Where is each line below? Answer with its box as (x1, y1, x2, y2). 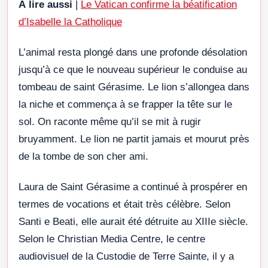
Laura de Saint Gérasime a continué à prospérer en (19, 181, 247, 193)
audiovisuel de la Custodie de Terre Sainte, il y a (19, 250, 234, 262)
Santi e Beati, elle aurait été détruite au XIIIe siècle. (19, 215, 248, 227)
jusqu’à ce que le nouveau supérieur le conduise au (19, 63, 247, 75)
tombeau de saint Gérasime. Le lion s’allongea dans (19, 81, 249, 93)
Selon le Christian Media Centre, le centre (19, 233, 205, 245)
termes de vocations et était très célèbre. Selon (19, 198, 230, 210)
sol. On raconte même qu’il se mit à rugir (19, 115, 201, 127)
